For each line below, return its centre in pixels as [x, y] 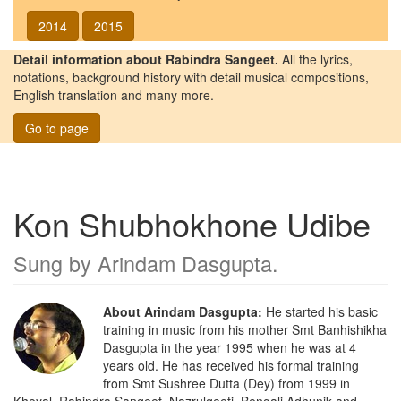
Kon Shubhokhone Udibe [192, 223]
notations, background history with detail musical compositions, [191, 77]
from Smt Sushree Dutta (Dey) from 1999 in [226, 383]
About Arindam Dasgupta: [183, 311]
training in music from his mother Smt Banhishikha [245, 329]
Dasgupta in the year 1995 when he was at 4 [230, 347]
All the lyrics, [316, 59]
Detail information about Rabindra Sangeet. [146, 59]
